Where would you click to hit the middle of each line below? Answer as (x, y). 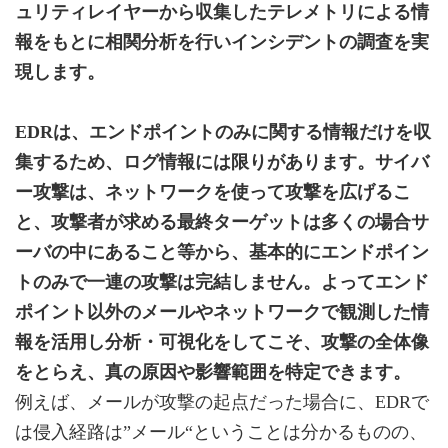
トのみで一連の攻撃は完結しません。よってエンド (222, 282)
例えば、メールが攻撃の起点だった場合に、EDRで (222, 402)
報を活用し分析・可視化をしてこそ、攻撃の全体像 (222, 342)
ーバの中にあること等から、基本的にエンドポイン (222, 252)
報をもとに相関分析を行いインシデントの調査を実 (222, 42)
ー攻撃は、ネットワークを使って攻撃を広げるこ (213, 192)
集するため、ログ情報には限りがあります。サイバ (222, 162)
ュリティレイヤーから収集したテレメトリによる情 (222, 12)
